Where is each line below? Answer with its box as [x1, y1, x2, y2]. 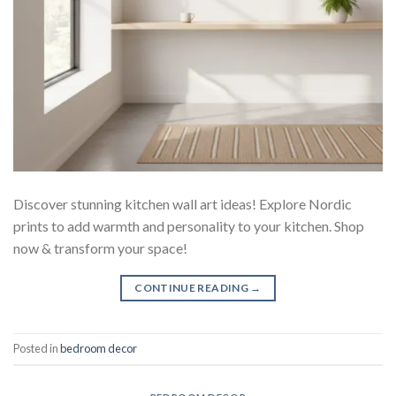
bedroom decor [60, 340, 137, 355]
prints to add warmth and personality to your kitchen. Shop [13, 217, 364, 234]
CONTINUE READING [134, 280, 251, 294]
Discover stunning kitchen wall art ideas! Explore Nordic [13, 194, 352, 212]
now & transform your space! [13, 239, 187, 256]
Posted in [13, 340, 60, 355]
